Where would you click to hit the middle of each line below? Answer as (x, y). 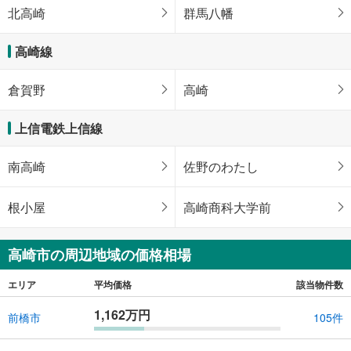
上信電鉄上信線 (59, 128)
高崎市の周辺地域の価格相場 (100, 254)
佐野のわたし (221, 166)
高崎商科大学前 (227, 207)
